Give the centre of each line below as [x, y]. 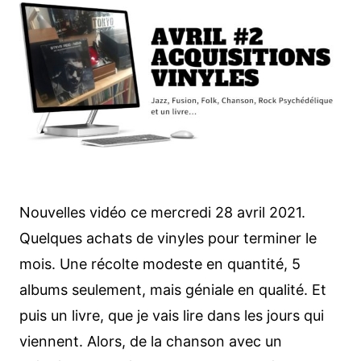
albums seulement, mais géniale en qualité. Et [172, 290]
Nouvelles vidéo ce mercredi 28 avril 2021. [162, 213]
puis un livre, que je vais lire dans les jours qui [171, 316]
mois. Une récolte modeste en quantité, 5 [160, 264]
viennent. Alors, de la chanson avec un [150, 342]
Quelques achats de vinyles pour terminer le [168, 239]
